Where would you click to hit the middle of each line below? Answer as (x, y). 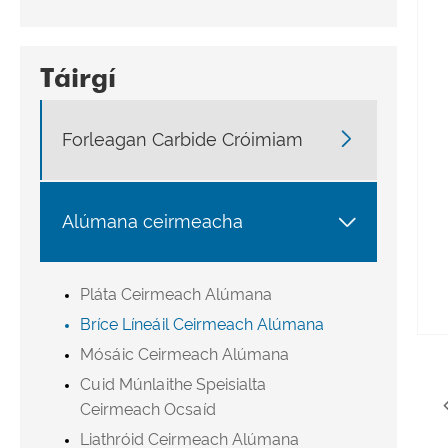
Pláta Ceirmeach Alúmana (176, 294)
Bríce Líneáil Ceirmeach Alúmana (202, 324)
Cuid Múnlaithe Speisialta (173, 384)
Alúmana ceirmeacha (152, 222)
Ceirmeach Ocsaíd (148, 409)
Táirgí (78, 77)
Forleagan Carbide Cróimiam (182, 140)
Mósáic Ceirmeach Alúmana (184, 354)
